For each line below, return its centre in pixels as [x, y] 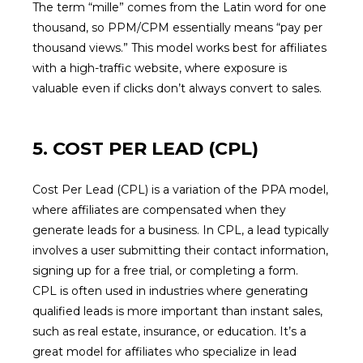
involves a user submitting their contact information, [180, 250]
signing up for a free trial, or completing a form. [165, 271]
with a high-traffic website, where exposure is [160, 68]
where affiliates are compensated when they [159, 210]
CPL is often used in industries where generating [170, 291]
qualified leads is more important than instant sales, [177, 311]
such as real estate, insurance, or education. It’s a [169, 331]
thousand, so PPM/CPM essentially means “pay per [177, 28]
